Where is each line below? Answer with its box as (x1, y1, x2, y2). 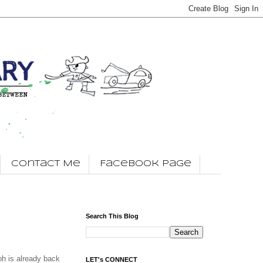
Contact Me (11, 160, 80, 168)
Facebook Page (100, 160, 191, 168)
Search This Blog (86, 212, 139, 220)
